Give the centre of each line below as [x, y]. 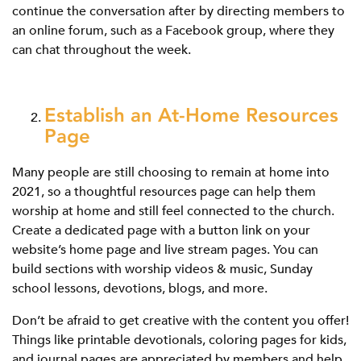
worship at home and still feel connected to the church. [173, 212]
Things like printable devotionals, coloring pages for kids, [179, 340]
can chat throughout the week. [102, 50]
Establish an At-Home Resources [191, 115]
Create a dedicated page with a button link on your [161, 231]
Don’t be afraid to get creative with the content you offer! [180, 321]
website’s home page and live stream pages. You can [165, 250]
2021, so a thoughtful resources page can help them [164, 192]
